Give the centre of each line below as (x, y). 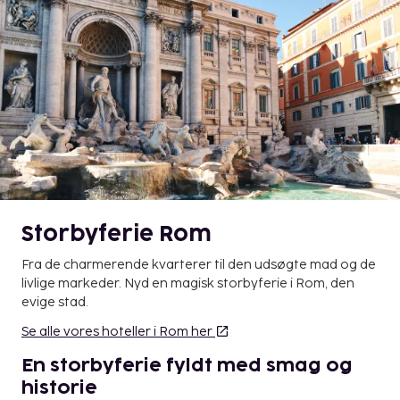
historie (59, 389)
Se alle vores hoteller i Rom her (117, 332)
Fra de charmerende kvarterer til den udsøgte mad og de (199, 265)
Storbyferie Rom (117, 235)
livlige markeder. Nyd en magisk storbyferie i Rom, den (188, 284)
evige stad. (55, 303)
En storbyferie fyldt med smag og (187, 367)
